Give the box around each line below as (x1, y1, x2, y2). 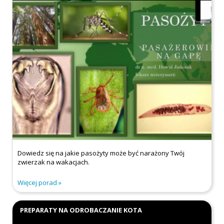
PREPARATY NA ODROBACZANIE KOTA (20, 205, 142, 215)
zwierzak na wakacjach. (17, 157, 90, 167)
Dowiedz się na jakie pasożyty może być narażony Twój (17, 148, 185, 158)
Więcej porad (17, 178, 57, 187)
